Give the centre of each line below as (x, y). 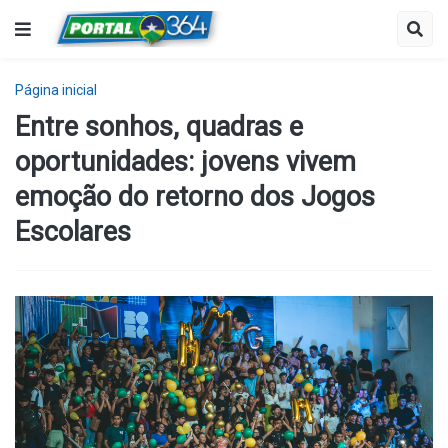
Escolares (73, 232)
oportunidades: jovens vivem (185, 162)
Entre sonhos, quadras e (159, 127)
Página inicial (56, 90)
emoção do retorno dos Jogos (195, 197)
